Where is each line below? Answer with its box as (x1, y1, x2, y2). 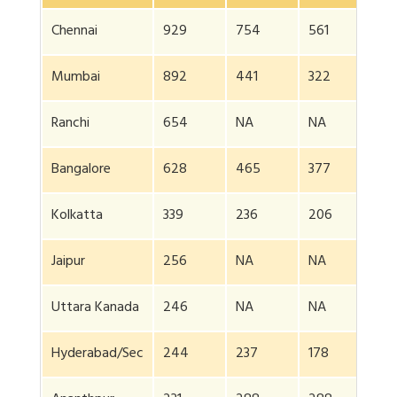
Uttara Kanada (51, 295, 139, 323)
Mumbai (51, 65, 100, 92)
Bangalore (51, 157, 111, 184)
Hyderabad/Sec (51, 341, 144, 369)
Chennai (51, 19, 97, 46)
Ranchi (51, 111, 90, 138)
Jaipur (51, 249, 85, 276)
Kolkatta (51, 203, 103, 230)
